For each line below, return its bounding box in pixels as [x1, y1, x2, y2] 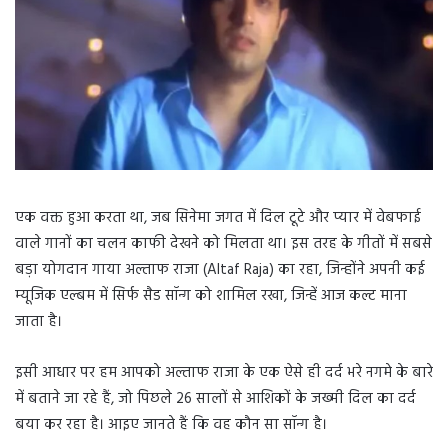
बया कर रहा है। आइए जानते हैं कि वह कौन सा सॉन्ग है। [15, 413, 327, 438]
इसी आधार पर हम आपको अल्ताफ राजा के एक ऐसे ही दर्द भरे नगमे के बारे [15, 361, 433, 386]
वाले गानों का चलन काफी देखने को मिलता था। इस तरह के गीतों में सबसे [15, 232, 432, 257]
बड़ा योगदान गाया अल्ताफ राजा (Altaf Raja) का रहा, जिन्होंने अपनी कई [15, 258, 425, 283]
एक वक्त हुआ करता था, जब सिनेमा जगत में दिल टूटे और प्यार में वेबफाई [15, 206, 421, 231]
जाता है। [15, 310, 62, 335]
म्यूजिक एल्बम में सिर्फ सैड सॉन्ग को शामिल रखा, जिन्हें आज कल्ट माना [15, 284, 407, 309]
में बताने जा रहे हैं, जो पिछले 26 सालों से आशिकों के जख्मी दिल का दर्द [15, 387, 416, 412]
